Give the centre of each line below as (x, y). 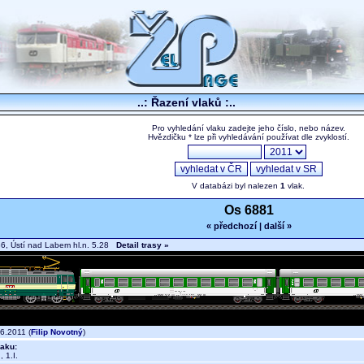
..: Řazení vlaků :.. (186, 102)
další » (277, 226)
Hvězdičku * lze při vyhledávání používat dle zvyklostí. (248, 137)
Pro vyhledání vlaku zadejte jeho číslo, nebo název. (248, 128)
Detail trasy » (143, 245)
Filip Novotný (57, 332)
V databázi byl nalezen (236, 186)
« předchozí (231, 226)
